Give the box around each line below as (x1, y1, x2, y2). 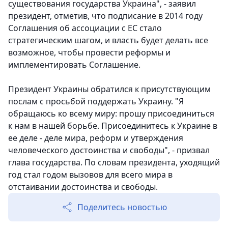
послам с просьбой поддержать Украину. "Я (8, 96, 184, 107)
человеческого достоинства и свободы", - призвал (8, 145, 210, 156)
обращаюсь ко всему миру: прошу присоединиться (8, 108, 214, 120)
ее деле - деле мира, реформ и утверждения (8, 132, 183, 144)
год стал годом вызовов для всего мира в (8, 169, 173, 181)
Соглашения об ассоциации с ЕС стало (8, 22, 162, 34)
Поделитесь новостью (77, 202, 167, 213)
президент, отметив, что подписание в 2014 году (8, 10, 203, 22)
